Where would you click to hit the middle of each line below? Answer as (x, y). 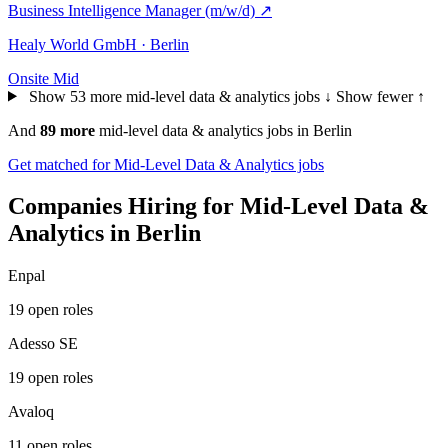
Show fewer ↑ (380, 96)
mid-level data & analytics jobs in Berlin (223, 130)
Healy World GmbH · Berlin (98, 44)
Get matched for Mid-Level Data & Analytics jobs (166, 164)
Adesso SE (43, 344)
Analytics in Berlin (104, 233)
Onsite (28, 78)
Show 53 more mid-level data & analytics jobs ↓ (180, 96)
